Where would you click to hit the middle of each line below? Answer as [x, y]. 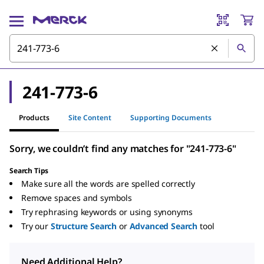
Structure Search [84, 226]
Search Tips [29, 171]
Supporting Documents [171, 117]
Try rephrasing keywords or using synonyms [107, 212]
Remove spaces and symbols [77, 198]
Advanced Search [164, 226]
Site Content [90, 117]
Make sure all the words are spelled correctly [108, 184]
